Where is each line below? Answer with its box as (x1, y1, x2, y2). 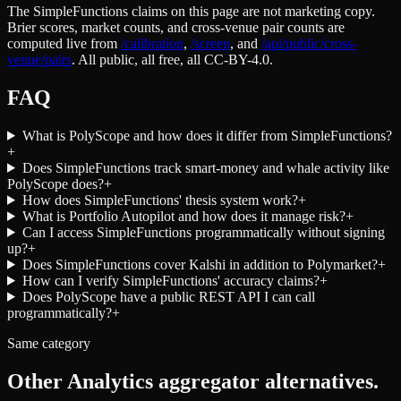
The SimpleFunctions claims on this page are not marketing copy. (7, 4, 375, 20)
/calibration (121, 36, 183, 52)
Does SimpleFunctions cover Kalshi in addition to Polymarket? (21, 256, 378, 272)
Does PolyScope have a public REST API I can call (21, 288, 315, 304)
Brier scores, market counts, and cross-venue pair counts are (7, 20, 345, 36)
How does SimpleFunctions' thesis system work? (21, 192, 298, 208)
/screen (191, 36, 230, 52)
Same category (7, 335, 90, 351)
